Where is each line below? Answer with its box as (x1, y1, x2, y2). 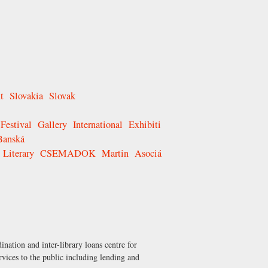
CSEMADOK (40, 147, 96, 160)
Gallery (38, 118, 67, 132)
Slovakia (10, 89, 43, 103)
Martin (102, 147, 129, 160)
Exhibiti (129, 118, 161, 132)
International (73, 118, 123, 132)
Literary (3, 147, 34, 160)
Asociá (135, 147, 162, 160)
